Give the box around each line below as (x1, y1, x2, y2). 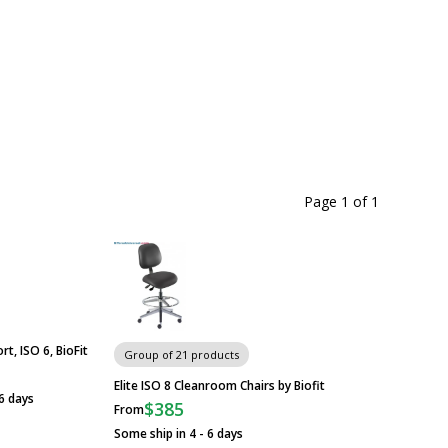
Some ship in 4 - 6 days (113, 424, 243, 442)
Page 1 (304, 192, 349, 211)
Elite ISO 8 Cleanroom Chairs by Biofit (113, 376, 325, 394)
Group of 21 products (123, 347, 239, 362)
